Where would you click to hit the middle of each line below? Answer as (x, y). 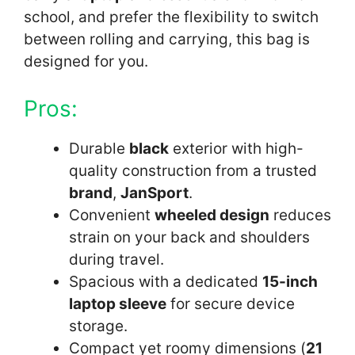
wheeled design (212, 215)
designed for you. (86, 62)
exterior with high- (236, 148)
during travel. (116, 259)
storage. (98, 326)
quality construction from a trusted (193, 170)
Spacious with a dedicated (166, 281)
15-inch (290, 281)
